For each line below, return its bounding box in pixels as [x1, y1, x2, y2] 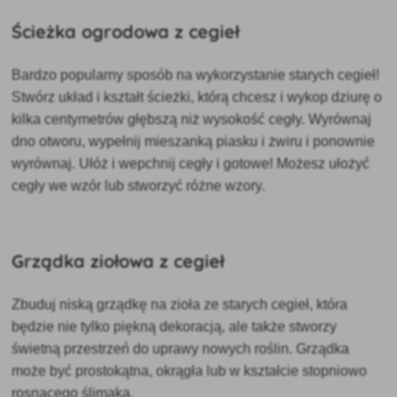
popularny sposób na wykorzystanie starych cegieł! [60, 66, 380, 82]
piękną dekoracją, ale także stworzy [113, 318, 338, 334]
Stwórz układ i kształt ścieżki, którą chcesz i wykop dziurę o [12, 89, 383, 105]
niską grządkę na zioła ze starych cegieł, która [59, 296, 348, 312]
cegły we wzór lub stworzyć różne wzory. [12, 177, 266, 193]
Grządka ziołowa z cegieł [12, 249, 225, 272]
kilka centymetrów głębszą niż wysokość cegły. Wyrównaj [12, 111, 372, 127]
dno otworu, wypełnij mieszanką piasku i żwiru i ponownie [12, 133, 376, 149]
